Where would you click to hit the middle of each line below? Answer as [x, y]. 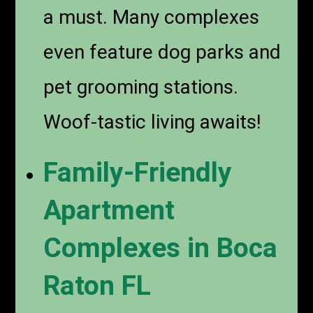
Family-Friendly [138, 172]
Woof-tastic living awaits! [153, 122]
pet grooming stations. [141, 87]
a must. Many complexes [152, 17]
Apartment [109, 210]
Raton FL [97, 285]
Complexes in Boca [161, 248]
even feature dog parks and [162, 52]
